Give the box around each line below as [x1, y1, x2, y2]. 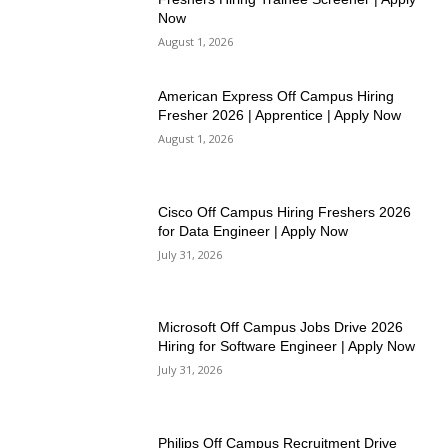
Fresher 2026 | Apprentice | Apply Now [158, 107, 402, 124]
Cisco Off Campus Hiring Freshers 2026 [158, 203, 412, 220]
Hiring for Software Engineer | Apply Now [158, 338, 416, 355]
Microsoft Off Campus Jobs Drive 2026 [158, 319, 404, 336]
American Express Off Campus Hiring [158, 88, 395, 105]
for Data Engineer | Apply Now [158, 222, 349, 239]
